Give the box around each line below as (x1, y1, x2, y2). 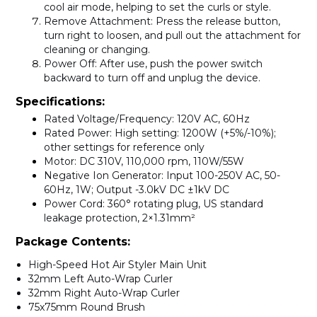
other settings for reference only (44, 141, 204, 154)
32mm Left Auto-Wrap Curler (28, 272, 173, 286)
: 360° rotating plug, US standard (103, 197, 263, 211)
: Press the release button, (151, 15, 280, 28)
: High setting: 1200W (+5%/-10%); (110, 127, 276, 140)
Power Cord (44, 197, 103, 211)
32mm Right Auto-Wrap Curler (28, 287, 180, 300)
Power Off (44, 57, 95, 71)
